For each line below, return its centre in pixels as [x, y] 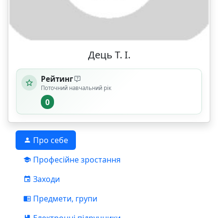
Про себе [50, 140]
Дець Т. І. [109, 55]
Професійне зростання [76, 160]
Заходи [45, 179]
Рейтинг [57, 79]
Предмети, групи [64, 199]
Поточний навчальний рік [76, 88]
